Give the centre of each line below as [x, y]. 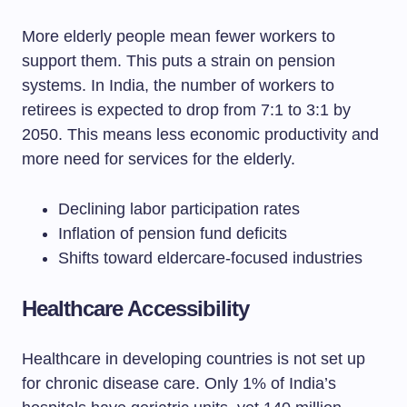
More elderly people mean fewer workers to [179, 36]
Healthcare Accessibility [135, 308]
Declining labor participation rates [179, 209]
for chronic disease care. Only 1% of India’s [179, 383]
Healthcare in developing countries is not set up [194, 359]
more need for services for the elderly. [159, 159]
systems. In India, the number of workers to [178, 85]
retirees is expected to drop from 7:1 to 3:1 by [186, 110]
